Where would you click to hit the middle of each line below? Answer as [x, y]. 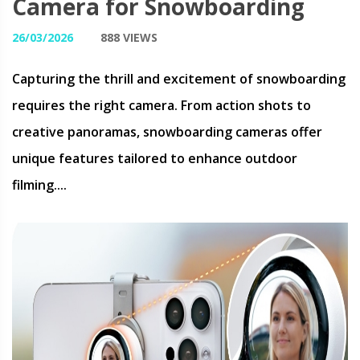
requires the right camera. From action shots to [162, 105]
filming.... [39, 185]
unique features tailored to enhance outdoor [155, 158]
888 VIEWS [129, 37]
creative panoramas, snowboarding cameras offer [167, 132]
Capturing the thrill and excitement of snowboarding [179, 79]
